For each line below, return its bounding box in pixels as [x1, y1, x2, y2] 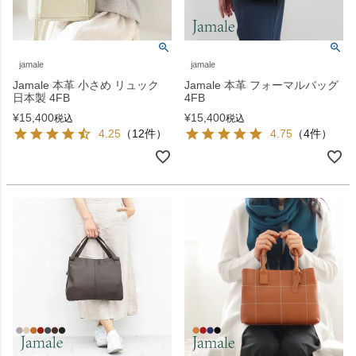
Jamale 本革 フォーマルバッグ [184, 78, 339, 91]
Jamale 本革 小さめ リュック [13, 78, 159, 91]
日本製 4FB [13, 91, 70, 104]
